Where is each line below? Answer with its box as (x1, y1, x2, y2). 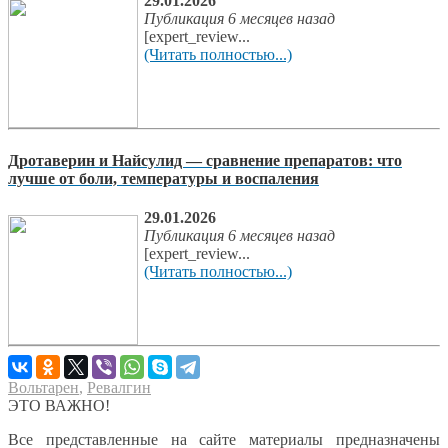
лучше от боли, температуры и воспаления (8, 169, 319, 187)
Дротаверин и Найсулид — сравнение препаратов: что (8, 151, 402, 169)
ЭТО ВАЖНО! (8, 396, 110, 414)
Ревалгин (87, 378, 151, 396)
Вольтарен (8, 378, 79, 396)
